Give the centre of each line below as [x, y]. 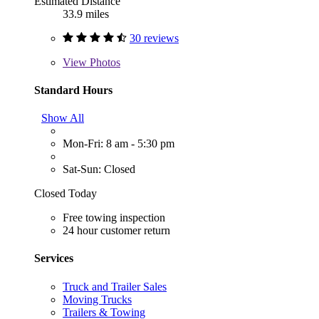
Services [54, 258]
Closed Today [66, 194]
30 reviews [154, 38]
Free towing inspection [114, 218]
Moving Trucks [97, 299]
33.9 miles [86, 14]
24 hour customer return [116, 231]
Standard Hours [73, 90]
